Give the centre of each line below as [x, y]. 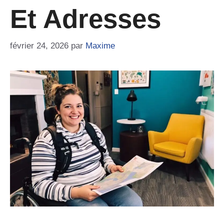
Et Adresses [85, 18]
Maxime [100, 46]
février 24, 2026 [39, 46]
